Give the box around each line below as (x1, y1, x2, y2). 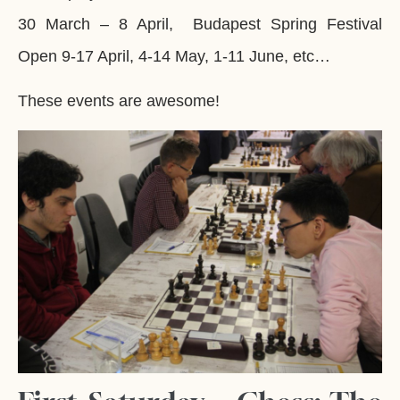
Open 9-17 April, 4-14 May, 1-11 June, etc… (18, 46, 330, 65)
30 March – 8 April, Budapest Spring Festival (18, 14, 382, 33)
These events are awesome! (18, 92, 220, 111)
